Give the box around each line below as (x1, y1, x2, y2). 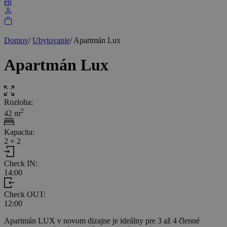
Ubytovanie (32, 35, 70, 45)
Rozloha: (4, 97, 33, 106)
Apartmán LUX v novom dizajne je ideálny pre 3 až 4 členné (4, 216, 200, 225)
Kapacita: (4, 128, 34, 137)
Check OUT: (4, 190, 46, 199)
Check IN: (4, 159, 37, 168)
